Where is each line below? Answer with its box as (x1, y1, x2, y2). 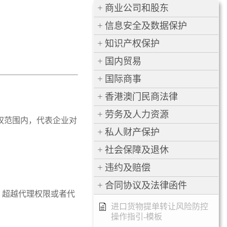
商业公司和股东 (105, 3, 169, 13)
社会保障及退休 (105, 145, 169, 155)
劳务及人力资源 (105, 109, 169, 120)
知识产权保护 (105, 39, 160, 49)
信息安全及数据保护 (105, 21, 187, 31)
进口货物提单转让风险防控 (111, 202, 209, 211)
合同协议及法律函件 (105, 180, 187, 191)
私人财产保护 (105, 127, 160, 137)
